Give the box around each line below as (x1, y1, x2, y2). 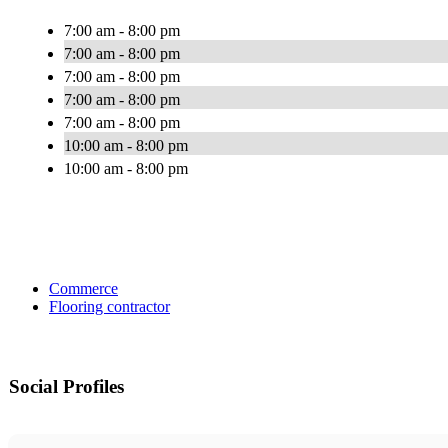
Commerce (49, 280, 118, 298)
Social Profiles (9, 376, 124, 398)
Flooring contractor (49, 298, 170, 316)
